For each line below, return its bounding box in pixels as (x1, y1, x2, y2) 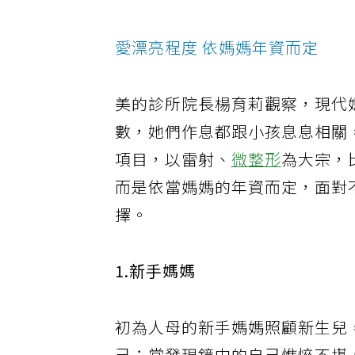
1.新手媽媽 (115, 273, 197, 296)
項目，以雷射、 (115, 160, 233, 184)
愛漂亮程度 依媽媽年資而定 (115, 48, 320, 72)
